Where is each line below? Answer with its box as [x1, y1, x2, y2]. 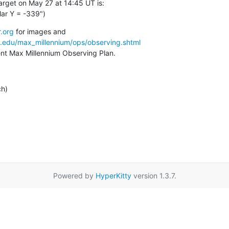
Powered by [53, 171, 96, 180]
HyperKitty [95, 171, 131, 180]
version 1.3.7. [131, 171, 176, 180]
